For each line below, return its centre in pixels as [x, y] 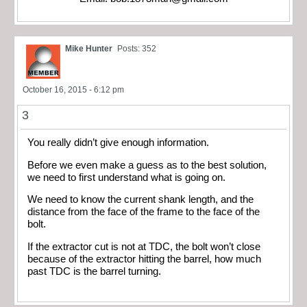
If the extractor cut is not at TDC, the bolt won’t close [144, 246]
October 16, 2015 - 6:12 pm [73, 90]
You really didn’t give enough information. [118, 143]
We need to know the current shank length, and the [140, 200]
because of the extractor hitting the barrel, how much [144, 259]
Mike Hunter [89, 49]
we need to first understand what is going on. [126, 177]
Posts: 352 [137, 49]
